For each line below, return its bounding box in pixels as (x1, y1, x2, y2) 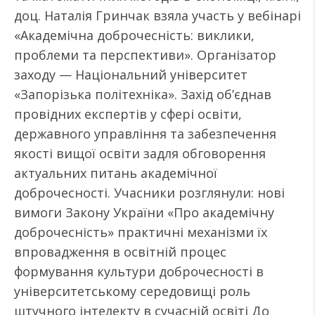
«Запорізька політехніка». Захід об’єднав (14, 86, 271, 103)
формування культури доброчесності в (14, 263, 264, 280)
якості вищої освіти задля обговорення (14, 145, 266, 162)
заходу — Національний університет (14, 66, 247, 83)
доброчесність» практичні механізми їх (14, 224, 267, 240)
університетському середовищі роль (14, 283, 250, 300)
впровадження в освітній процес (14, 243, 226, 260)
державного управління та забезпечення (14, 125, 276, 142)
